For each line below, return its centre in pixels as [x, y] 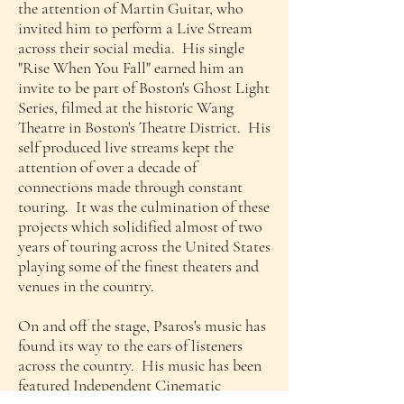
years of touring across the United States [144, 246]
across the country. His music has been [140, 365]
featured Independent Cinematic [119, 385]
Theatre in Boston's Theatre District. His [144, 127]
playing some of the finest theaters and [138, 266]
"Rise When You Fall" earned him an [131, 68]
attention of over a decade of [107, 167]
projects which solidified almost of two [140, 226]
